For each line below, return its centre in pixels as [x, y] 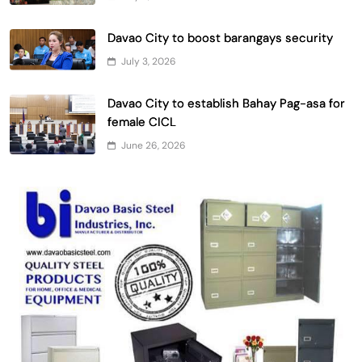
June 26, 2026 [154, 145]
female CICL [142, 122]
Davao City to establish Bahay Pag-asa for [226, 103]
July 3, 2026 [149, 61]
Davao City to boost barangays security [220, 38]
